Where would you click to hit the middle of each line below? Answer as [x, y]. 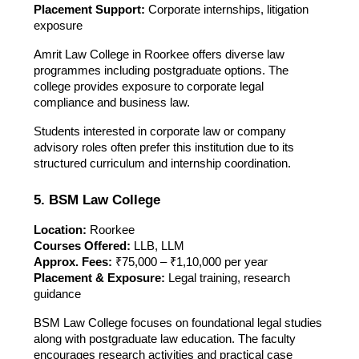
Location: [60, 230]
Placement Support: [89, 9]
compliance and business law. [111, 102]
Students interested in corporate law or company [159, 131]
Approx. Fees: [73, 262]
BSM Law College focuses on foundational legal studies [177, 323]
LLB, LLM [157, 246]
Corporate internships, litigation [226, 9]
